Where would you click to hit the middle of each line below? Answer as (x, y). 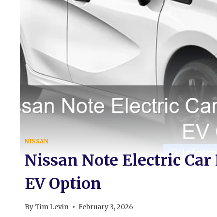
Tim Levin (52, 207)
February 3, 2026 (106, 207)
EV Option (63, 183)
